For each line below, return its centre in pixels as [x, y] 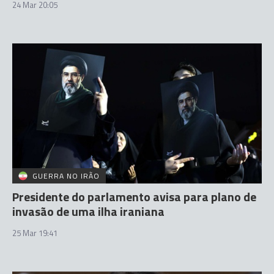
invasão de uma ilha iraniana [88, 211]
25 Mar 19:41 [35, 233]
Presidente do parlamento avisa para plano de [134, 197]
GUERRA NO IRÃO [66, 176]
